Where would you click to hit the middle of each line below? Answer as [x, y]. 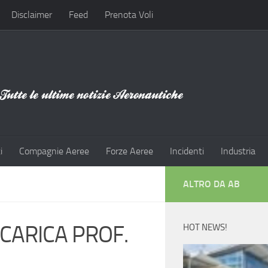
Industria [238, 151]
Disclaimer [32, 15]
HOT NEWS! [205, 227]
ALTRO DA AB [211, 184]
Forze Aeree [130, 151]
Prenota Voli [129, 15]
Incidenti [187, 151]
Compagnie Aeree [54, 151]
